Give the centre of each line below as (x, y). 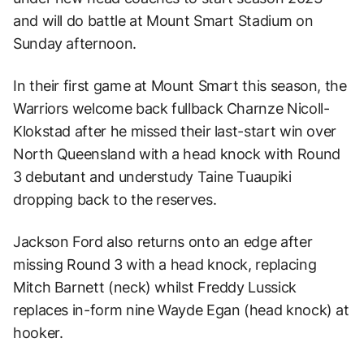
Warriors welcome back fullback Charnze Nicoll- (171, 108)
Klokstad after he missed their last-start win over (175, 131)
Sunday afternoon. (75, 43)
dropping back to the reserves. (115, 199)
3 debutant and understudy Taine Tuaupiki (152, 176)
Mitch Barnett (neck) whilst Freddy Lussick (155, 287)
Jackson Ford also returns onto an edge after (163, 241)
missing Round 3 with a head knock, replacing (165, 264)
